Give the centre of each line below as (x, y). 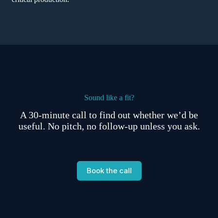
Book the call (109, 171)
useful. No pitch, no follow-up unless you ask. (109, 126)
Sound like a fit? (109, 98)
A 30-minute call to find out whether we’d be (109, 115)
